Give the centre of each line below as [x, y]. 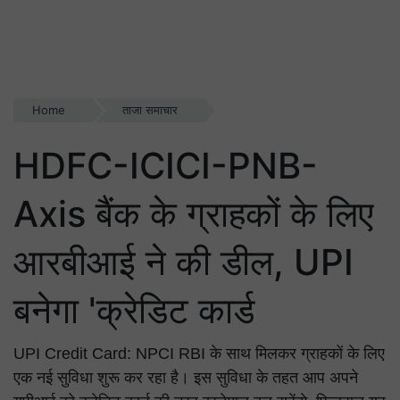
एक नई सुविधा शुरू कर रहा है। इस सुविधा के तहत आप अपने [186, 378]
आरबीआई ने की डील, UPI [183, 262]
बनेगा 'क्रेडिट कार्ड [134, 310]
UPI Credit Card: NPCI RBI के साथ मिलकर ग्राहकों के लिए [199, 354]
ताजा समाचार [150, 110]
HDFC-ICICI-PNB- [166, 166]
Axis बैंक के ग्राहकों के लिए [193, 214]
